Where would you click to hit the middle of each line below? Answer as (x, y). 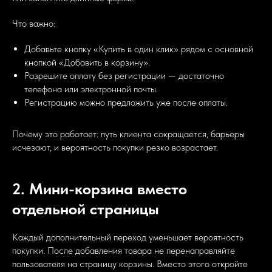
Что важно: (34, 24)
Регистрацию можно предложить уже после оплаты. (126, 103)
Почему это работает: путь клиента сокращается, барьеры (128, 134)
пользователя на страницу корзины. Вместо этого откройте (130, 264)
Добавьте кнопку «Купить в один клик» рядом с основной (139, 49)
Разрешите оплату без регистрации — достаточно (124, 76)
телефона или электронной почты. (91, 89)
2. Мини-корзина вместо (100, 189)
